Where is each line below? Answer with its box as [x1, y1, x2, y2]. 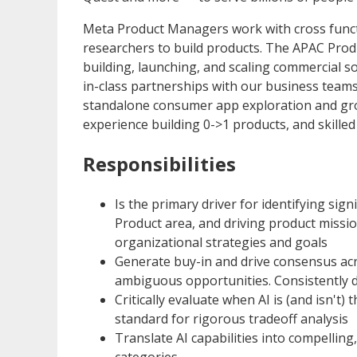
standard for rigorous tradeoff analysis [115, 309, 348, 328]
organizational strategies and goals [115, 233, 328, 251]
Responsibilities [83, 150, 236, 177]
